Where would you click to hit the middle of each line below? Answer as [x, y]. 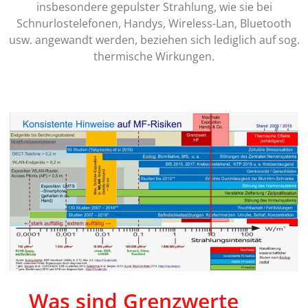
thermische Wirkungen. [154, 57]
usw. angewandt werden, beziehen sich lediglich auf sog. [154, 40]
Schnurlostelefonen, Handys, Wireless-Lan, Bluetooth [154, 24]
